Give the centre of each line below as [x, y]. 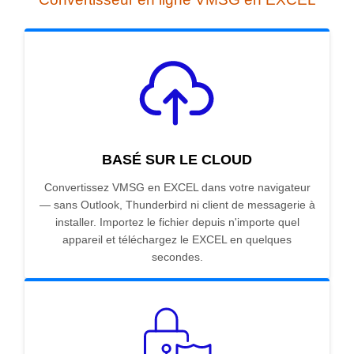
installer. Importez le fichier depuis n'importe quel [177, 222]
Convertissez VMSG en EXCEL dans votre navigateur [177, 188]
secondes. [177, 257]
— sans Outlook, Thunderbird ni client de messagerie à [177, 205]
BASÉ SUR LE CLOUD [177, 160]
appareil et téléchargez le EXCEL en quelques [177, 240]
